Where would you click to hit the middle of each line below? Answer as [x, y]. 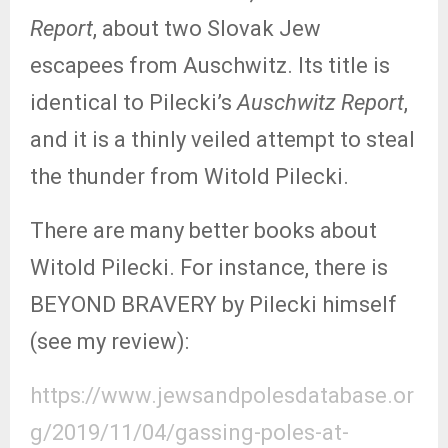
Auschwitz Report [320, 102]
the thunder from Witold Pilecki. [189, 176]
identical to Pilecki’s [133, 102]
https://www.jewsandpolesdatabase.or [222, 395]
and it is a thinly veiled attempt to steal [222, 139]
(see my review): [109, 341]
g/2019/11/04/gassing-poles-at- [189, 432]
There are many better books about [203, 230]
